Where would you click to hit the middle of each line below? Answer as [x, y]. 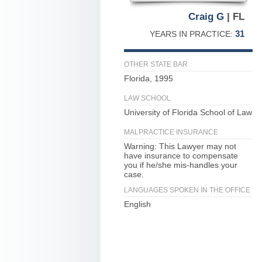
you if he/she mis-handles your [181, 165]
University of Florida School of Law [188, 112]
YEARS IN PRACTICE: [192, 34]
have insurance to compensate [181, 156]
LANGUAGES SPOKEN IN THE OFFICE [187, 190]
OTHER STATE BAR [156, 64]
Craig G [206, 17]
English [137, 204]
